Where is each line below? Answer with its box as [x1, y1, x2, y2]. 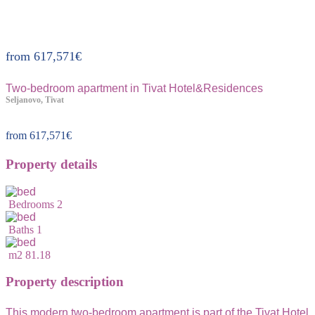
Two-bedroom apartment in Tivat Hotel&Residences [6, 82, 263, 95]
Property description [6, 274, 124, 290]
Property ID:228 [113, 5, 202, 20]
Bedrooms [6, 198, 54, 210]
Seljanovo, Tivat [6, 95, 64, 105]
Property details [6, 156, 97, 172]
